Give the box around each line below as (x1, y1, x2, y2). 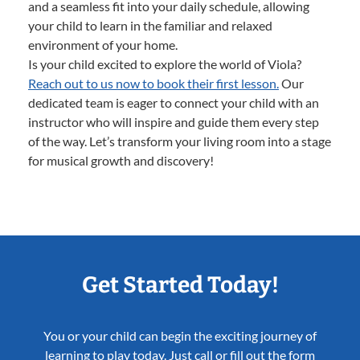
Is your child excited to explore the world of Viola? (28, 56, 301, 72)
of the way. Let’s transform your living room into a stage (28, 133, 331, 149)
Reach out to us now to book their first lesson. (28, 76, 279, 92)
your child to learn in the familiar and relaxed (28, 18, 272, 34)
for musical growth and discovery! (28, 153, 214, 169)
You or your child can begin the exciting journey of (43, 328, 317, 344)
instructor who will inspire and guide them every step (28, 114, 319, 130)
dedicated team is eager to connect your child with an (28, 95, 319, 111)
